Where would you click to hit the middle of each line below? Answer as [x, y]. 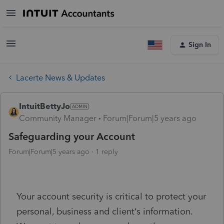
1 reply [107, 151]
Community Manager [58, 118]
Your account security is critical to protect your [111, 196]
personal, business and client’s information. [104, 211]
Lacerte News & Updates [60, 77]
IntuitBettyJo [44, 106]
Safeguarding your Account [72, 136]
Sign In [200, 45]
